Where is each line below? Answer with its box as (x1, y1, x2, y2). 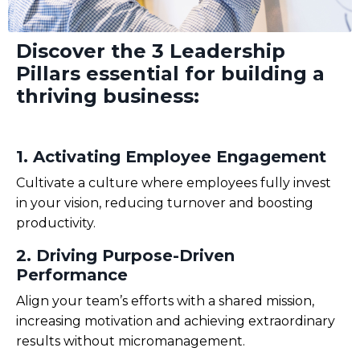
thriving (16, 84, 103, 108)
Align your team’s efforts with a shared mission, (16, 293, 314, 309)
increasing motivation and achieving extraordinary (16, 313, 335, 329)
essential (86, 62, 185, 85)
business (103, 84, 194, 108)
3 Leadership (146, 39, 285, 63)
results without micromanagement (16, 333, 243, 349)
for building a (185, 62, 325, 85)
